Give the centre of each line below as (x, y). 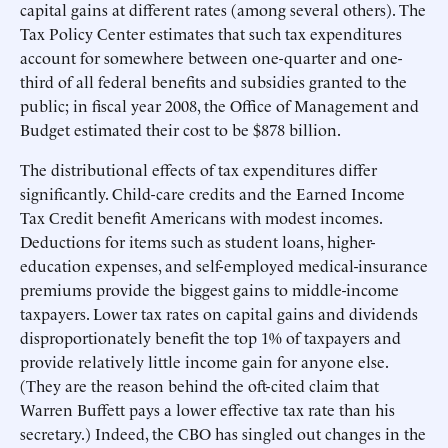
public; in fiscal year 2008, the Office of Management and (219, 105)
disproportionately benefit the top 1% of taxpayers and (210, 337)
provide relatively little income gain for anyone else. (204, 361)
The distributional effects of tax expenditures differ (198, 169)
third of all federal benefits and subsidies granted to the (213, 81)
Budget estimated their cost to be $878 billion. (180, 129)
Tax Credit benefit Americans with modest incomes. (201, 217)
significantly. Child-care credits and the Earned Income (212, 193)
